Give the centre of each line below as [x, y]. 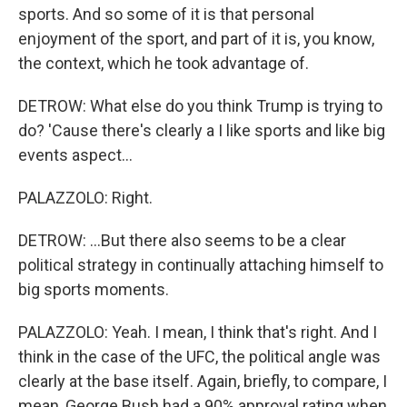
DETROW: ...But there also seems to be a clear [182, 240]
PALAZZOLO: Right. [85, 198]
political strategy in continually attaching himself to [201, 265]
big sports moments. [94, 289]
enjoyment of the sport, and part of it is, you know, [196, 39]
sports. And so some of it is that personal [166, 14]
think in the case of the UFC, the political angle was [199, 357]
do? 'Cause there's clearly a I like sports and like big [202, 130]
